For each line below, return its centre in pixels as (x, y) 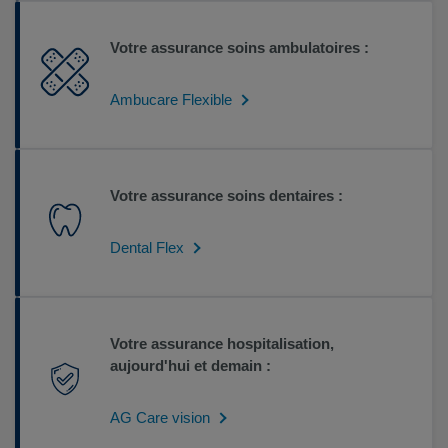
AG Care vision (160, 417)
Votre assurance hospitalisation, (222, 343)
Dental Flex (147, 247)
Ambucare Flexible (171, 99)
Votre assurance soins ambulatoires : (243, 47)
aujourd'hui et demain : (190, 365)
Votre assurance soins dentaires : (226, 195)
